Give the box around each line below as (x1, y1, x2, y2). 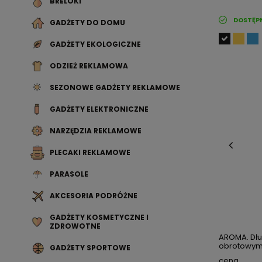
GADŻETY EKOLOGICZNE (50, 39, 141, 49)
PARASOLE (50, 169, 88, 179)
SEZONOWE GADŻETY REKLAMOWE (50, 82, 180, 92)
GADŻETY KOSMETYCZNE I (50, 212, 149, 222)
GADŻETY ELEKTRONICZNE (50, 104, 149, 114)
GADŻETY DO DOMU (50, 18, 125, 27)
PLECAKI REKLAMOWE (50, 147, 130, 157)
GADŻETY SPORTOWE (50, 243, 130, 253)
